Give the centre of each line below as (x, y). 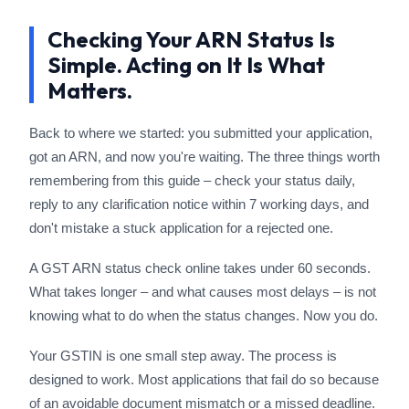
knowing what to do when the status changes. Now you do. (204, 315)
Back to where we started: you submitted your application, (201, 133)
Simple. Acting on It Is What (186, 65)
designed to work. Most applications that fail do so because (204, 379)
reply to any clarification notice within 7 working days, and (199, 204)
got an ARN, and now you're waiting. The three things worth (204, 157)
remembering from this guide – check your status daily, (192, 180)
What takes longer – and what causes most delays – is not (203, 292)
